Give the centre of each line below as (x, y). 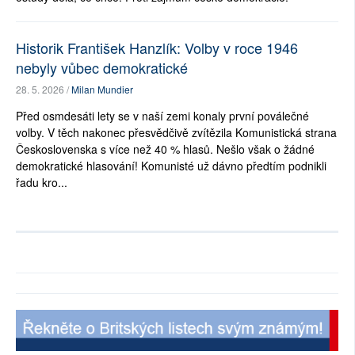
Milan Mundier (102, 90)
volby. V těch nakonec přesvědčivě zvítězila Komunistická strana (176, 133)
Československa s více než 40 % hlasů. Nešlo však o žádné (165, 149)
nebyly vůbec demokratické (102, 68)
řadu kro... (42, 183)
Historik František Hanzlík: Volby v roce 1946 (157, 48)
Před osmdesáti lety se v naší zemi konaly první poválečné (162, 116)
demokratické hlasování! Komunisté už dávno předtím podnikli (171, 166)
